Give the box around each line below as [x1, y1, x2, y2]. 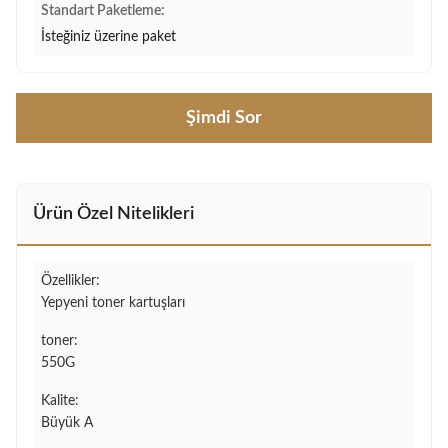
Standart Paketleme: [41, 4, 165, 18]
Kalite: [41, 394, 79, 408]
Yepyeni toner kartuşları [41, 296, 185, 310]
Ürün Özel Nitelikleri [33, 205, 194, 223]
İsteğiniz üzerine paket [41, 30, 176, 44]
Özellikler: [41, 274, 100, 288]
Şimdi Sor [186, 109, 262, 127]
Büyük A [41, 416, 93, 430]
